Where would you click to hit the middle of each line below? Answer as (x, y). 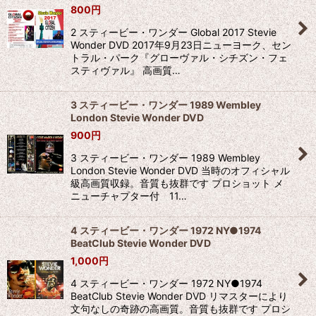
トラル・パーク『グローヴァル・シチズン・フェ (179, 57)
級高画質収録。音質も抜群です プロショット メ (177, 183)
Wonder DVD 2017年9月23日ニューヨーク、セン (181, 45)
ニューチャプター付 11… (129, 196)
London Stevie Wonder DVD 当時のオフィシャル (180, 170)
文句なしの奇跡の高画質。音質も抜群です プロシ (181, 309)
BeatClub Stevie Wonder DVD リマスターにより (179, 296)
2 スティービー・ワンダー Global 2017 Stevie (174, 32)
